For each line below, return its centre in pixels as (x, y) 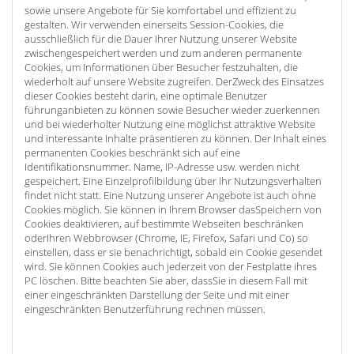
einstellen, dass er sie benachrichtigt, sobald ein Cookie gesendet (173, 252)
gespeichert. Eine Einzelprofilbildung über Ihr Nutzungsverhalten (173, 181)
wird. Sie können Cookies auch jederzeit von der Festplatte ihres (171, 266)
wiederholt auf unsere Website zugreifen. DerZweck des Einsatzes (174, 81)
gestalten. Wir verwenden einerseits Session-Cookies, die (154, 24)
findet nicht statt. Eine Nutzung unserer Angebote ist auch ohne (170, 195)
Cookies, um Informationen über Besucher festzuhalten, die (161, 67)
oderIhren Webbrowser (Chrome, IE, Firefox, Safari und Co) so (166, 238)
